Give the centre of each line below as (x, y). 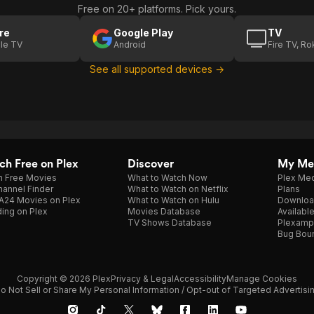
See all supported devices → (157, 69)
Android (130, 45)
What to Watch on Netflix (178, 189)
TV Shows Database (170, 223)
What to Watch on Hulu (173, 200)
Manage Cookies (262, 279)
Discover (151, 164)
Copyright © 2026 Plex (64, 279)
